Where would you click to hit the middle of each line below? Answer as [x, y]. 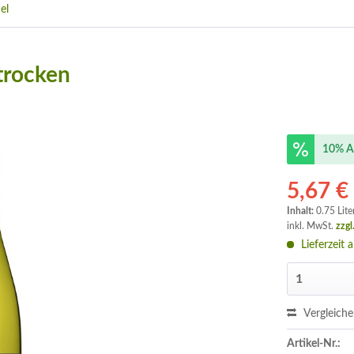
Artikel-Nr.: [314, 344]
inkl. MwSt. [312, 226]
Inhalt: [302, 211]
